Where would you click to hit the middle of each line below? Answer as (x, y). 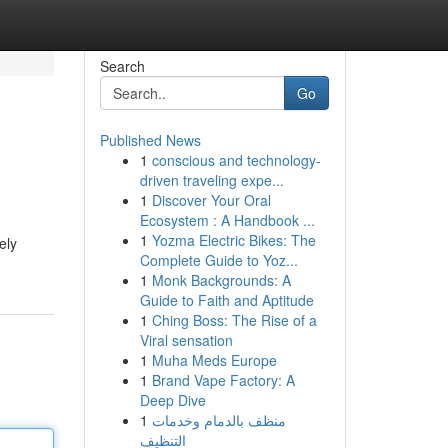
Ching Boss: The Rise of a (234, 320)
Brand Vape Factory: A (223, 380)
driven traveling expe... (211, 180)
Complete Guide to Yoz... (218, 260)
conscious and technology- (236, 160)
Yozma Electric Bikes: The (233, 240)
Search (122, 66)
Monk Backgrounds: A (221, 280)
